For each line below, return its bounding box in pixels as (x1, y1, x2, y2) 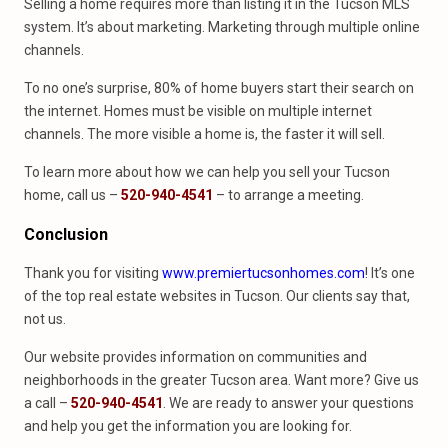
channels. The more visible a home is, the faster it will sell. (24, 126, 385, 142)
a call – (24, 395, 71, 411)
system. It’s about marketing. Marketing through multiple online (24, 19, 420, 35)
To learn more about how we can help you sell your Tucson (24, 164, 390, 180)
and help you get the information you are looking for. (24, 418, 352, 434)
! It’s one (365, 265, 415, 281)
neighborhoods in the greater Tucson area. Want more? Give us (24, 372, 419, 388)
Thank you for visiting (24, 265, 162, 281)
